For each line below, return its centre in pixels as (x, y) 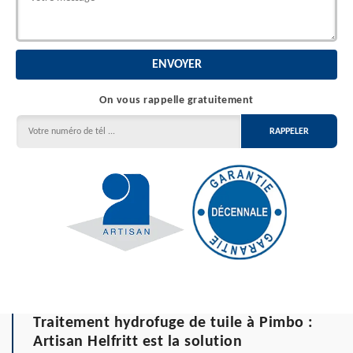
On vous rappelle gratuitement (176, 100)
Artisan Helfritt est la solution (137, 342)
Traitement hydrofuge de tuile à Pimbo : (173, 323)
